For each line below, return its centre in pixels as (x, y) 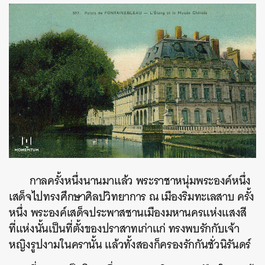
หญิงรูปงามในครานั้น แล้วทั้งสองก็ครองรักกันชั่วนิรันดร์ (130, 245)
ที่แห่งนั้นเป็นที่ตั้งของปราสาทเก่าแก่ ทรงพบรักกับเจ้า (124, 229)
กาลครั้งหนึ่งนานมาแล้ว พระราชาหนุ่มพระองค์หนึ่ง (140, 181)
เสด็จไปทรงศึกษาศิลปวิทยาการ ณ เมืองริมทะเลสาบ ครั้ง (132, 197)
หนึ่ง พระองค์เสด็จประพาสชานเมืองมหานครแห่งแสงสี (128, 213)
